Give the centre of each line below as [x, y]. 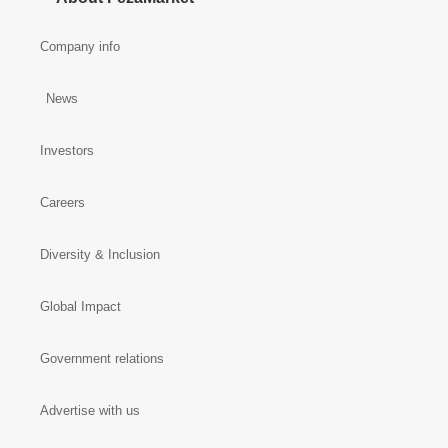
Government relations [102, 358]
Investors [67, 150]
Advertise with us [90, 410]
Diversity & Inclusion [100, 254]
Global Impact [80, 306]
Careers [62, 202]
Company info [80, 46]
